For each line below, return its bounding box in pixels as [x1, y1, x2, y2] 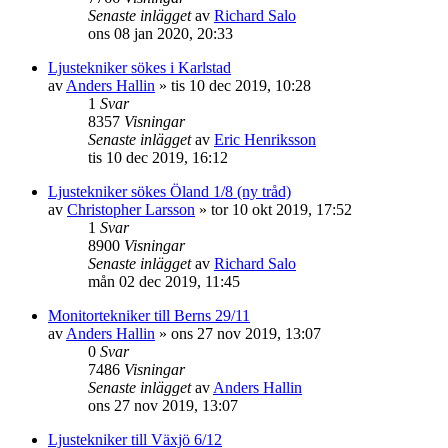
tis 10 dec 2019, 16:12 [88, 149, 228, 166]
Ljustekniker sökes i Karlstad [48, 59, 231, 76]
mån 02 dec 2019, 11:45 [88, 273, 240, 290]
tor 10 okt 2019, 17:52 [211, 201, 352, 218]
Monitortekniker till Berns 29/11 [48, 307, 250, 324]
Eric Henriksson [214, 131, 316, 148]
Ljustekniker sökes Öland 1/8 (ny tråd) [48, 183, 291, 200]
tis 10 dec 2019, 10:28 [171, 77, 311, 94]
